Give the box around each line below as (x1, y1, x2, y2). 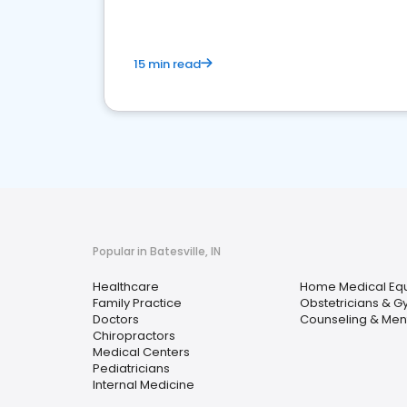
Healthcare (93, 278, 159, 295)
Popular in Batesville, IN (93, 243, 221, 259)
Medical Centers (93, 343, 190, 361)
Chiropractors (93, 327, 175, 344)
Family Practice (93, 294, 182, 312)
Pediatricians (93, 360, 170, 377)
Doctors (93, 311, 139, 328)
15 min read (134, 55, 201, 73)
